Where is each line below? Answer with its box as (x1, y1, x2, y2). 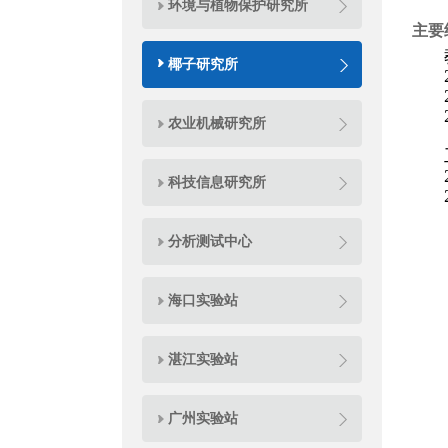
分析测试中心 (168, 233, 252, 249)
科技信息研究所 (168, 174, 266, 190)
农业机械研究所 (168, 115, 266, 131)
